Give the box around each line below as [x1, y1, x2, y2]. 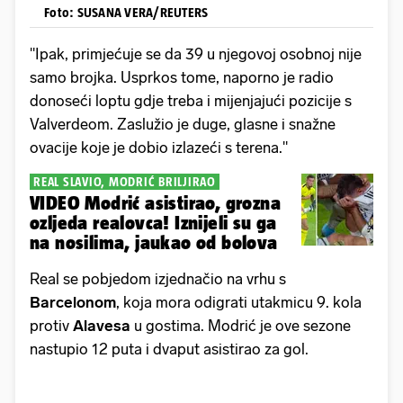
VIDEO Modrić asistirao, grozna [30, 193, 281, 214]
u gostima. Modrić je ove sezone [134, 317, 351, 336]
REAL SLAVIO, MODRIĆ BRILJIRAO [33, 175, 216, 190]
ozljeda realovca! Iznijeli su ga [30, 212, 277, 234]
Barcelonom [30, 293, 116, 312]
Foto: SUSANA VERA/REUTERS [44, 4, 209, 21]
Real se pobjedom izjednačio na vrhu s [30, 270, 286, 289]
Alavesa [73, 317, 134, 336]
